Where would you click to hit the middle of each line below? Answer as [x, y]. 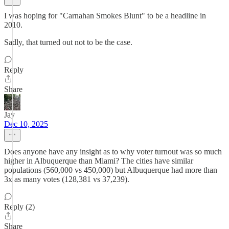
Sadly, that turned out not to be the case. [68, 42]
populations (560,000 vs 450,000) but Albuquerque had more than [111, 170]
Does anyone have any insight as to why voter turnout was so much [113, 152]
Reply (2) [19, 207]
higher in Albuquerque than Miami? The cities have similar [99, 161]
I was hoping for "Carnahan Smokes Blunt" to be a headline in [105, 16]
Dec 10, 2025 [26, 124]
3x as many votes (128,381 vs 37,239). [67, 179]
